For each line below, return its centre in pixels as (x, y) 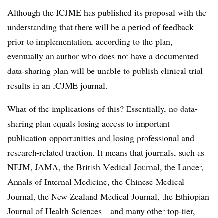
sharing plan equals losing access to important (89, 123)
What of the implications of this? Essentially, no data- (102, 109)
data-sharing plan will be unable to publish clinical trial (105, 71)
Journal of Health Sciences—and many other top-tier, (101, 211)
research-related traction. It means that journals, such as (106, 152)
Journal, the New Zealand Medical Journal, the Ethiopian (108, 196)
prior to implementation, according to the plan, (90, 41)
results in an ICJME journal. (57, 85)
